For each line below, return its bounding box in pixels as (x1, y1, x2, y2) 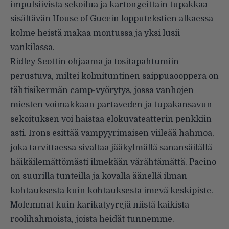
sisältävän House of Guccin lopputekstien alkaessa (10, 14, 213, 24)
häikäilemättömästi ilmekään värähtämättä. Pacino (10, 157, 216, 167)
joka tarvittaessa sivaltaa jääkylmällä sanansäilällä (10, 143, 212, 152)
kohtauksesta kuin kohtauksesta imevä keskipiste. (10, 186, 213, 195)
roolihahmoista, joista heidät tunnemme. (10, 214, 174, 224)
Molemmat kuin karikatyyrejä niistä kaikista (10, 200, 189, 210)
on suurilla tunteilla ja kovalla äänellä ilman (10, 171, 187, 181)
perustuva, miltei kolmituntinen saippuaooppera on (10, 71, 219, 81)
